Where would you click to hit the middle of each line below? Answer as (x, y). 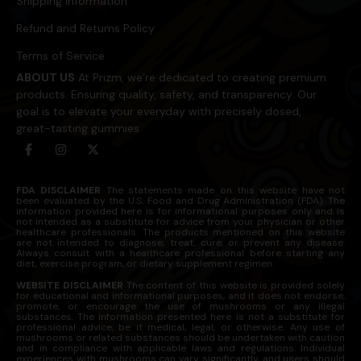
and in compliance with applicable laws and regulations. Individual (180, 349)
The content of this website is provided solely (234, 286)
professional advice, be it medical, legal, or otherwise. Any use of (180, 328)
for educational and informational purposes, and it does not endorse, (180, 296)
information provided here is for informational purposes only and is (180, 211)
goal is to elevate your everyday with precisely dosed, (159, 111)
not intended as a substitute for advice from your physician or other (180, 222)
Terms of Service (60, 56)
